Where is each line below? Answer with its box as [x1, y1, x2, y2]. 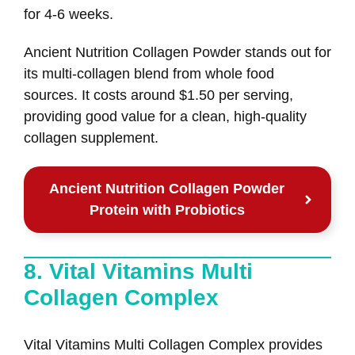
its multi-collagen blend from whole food [24, 66, 274, 82]
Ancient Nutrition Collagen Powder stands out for [24, 44, 331, 61]
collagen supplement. [24, 130, 158, 147]
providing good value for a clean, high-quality [24, 109, 307, 125]
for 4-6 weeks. [24, 6, 113, 22]
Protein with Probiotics [89, 201, 245, 218]
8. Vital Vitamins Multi [24, 258, 253, 284]
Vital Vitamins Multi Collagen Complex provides [24, 336, 323, 353]
